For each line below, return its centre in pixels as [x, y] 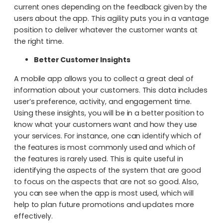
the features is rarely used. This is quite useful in [99, 159]
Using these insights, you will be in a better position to [109, 113]
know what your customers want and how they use [106, 124]
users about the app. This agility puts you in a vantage [111, 19]
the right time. [39, 42]
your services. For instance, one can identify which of [108, 136]
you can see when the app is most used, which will [104, 193]
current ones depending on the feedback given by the [111, 7]
